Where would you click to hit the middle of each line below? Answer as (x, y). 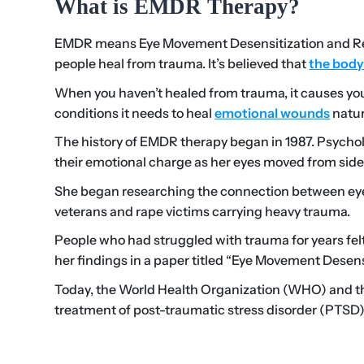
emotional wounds (273, 113)
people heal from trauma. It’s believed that (181, 64)
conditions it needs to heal (134, 113)
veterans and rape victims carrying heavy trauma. (203, 211)
